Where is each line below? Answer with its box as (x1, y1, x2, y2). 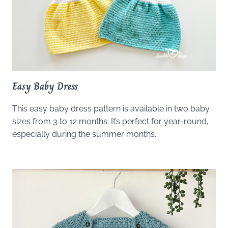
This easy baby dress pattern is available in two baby (12, 103, 210, 113)
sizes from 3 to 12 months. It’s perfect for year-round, (12, 116, 209, 126)
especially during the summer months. (12, 129, 156, 139)
